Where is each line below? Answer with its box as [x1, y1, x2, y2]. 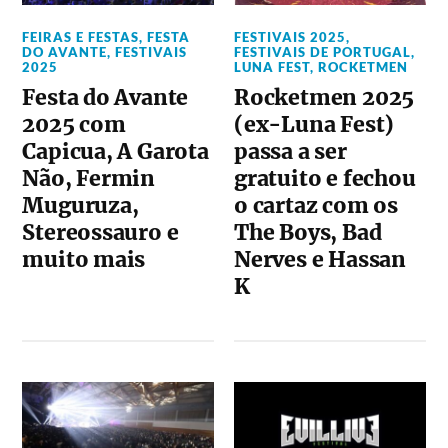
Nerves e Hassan [234, 246, 406, 273]
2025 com [22, 111, 126, 138]
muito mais [22, 246, 146, 273]
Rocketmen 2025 [234, 84, 415, 111]
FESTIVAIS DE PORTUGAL [234, 44, 412, 60]
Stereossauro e [22, 219, 179, 246]
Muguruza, [22, 192, 139, 219]
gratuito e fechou [234, 165, 416, 192]
